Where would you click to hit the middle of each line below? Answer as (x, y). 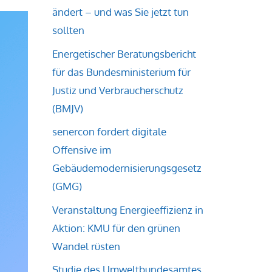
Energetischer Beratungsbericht (124, 53)
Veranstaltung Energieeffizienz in (128, 209)
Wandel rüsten (86, 246)
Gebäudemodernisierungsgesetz (127, 168)
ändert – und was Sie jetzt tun (121, 12)
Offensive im (82, 150)
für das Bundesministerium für (121, 72)
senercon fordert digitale (109, 131)
